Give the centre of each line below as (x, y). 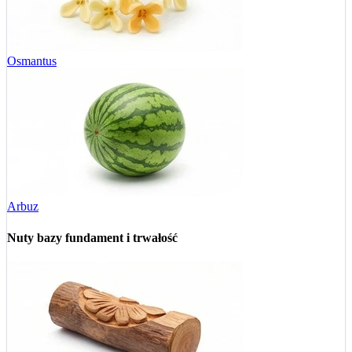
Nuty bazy (36, 237)
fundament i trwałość (121, 237)
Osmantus (32, 61)
